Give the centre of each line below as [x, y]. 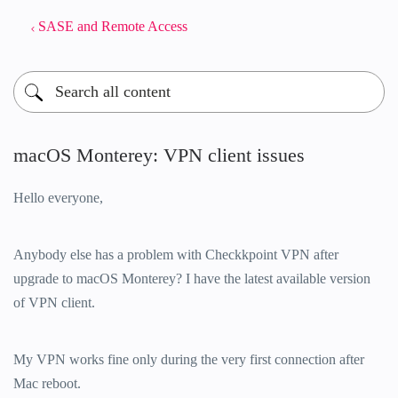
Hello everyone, [58, 198]
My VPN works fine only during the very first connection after [189, 359]
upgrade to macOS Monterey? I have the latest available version [192, 279]
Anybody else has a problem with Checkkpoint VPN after [176, 255]
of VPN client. [56, 302]
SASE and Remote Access [113, 26]
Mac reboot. [47, 383]
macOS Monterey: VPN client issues [159, 155]
